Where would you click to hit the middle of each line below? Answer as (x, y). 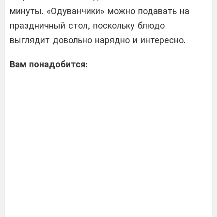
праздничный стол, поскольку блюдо (87, 26)
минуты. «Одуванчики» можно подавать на (100, 11)
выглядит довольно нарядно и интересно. (98, 40)
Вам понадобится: (49, 64)
